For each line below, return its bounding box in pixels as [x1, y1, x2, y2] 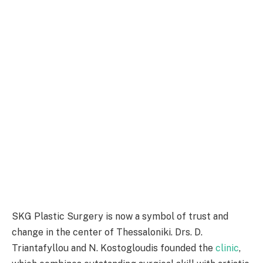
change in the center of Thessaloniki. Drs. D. [12, 226, 203, 238]
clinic [215, 242, 239, 254]
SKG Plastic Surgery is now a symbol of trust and [12, 210, 228, 222]
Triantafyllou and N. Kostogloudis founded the [12, 242, 215, 254]
